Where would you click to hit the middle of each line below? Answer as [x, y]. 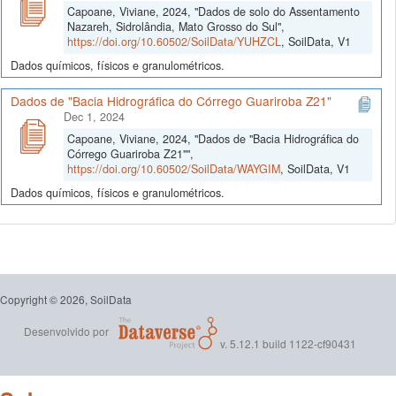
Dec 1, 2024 [94, 116]
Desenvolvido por [66, 331]
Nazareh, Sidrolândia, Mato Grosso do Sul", [176, 26]
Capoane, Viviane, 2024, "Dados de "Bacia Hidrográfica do [213, 138]
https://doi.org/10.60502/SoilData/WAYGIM [174, 168]
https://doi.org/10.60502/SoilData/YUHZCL [174, 41]
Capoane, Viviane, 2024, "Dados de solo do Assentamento [213, 11]
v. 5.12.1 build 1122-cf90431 [288, 343]
